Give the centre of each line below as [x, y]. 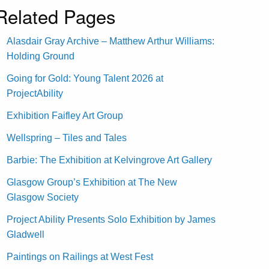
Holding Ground [41, 56]
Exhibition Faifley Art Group [65, 115]
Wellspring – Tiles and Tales [67, 138]
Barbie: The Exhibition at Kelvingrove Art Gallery [110, 160]
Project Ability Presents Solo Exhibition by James [111, 219]
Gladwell [26, 234]
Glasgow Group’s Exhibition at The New [92, 182]
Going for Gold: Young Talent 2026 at [85, 78]
